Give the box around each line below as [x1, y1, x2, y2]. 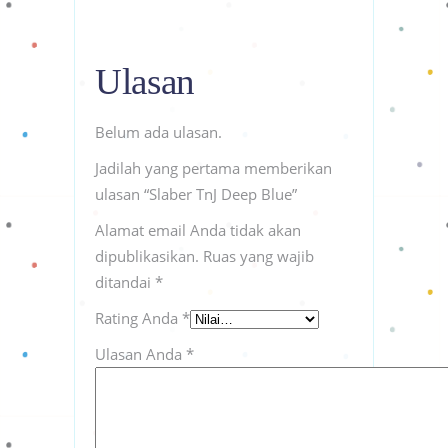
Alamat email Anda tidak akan [95, 219, 301, 240]
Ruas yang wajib [203, 245, 314, 266]
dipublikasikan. [95, 245, 199, 266]
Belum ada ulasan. [95, 121, 222, 142]
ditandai [95, 271, 155, 292]
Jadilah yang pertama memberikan [95, 157, 332, 178]
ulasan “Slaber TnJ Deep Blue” [95, 183, 297, 204]
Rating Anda [95, 307, 182, 328]
